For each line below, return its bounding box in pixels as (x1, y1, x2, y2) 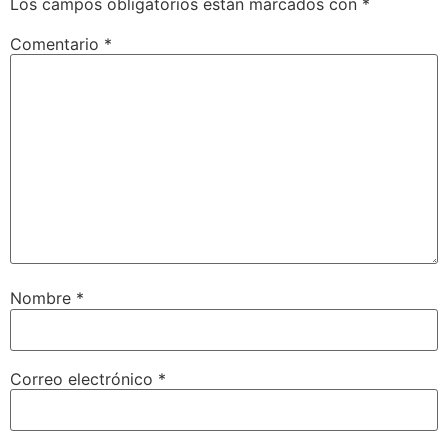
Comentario (10, 34, 104, 55)
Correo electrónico (10, 368, 158, 389)
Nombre (10, 288, 76, 309)
